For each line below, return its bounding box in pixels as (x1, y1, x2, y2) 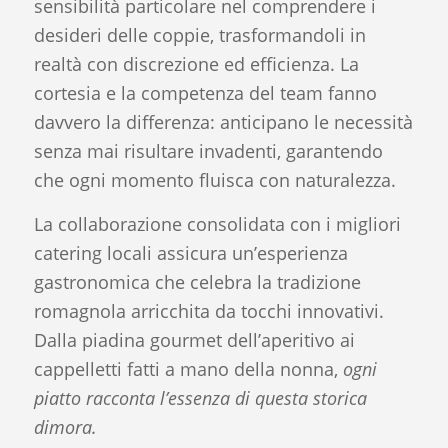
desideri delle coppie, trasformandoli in (33, 22, 366, 47)
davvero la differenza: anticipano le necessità (33, 109, 413, 134)
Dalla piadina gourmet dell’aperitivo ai (33, 328, 355, 353)
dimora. (33, 415, 97, 440)
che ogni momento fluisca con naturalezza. (33, 167, 396, 192)
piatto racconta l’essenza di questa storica (33, 386, 367, 411)
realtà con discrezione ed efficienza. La (33, 51, 359, 76)
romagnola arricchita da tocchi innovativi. (33, 299, 384, 324)
